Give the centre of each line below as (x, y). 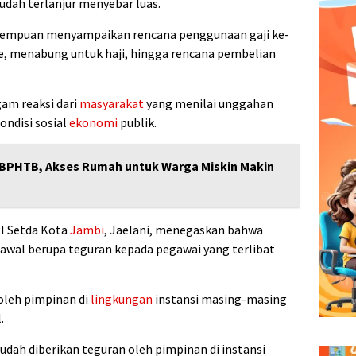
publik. (137, 123)
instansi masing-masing (220, 299)
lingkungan (122, 299)
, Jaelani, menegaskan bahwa (184, 230)
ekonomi (93, 123)
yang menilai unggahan (209, 104)
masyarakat (112, 104)
